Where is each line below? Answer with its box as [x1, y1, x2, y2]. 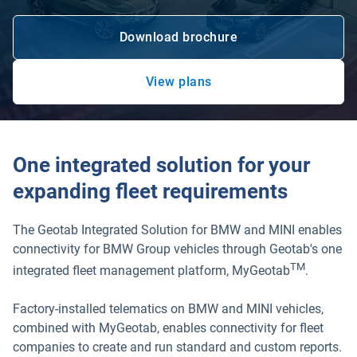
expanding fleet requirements [13, 179, 288, 203]
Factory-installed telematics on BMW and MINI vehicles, [13, 301, 324, 317]
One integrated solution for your [13, 153, 310, 177]
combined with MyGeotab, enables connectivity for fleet [13, 320, 324, 336]
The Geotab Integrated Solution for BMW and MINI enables [13, 222, 342, 237]
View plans [145, 74, 212, 89]
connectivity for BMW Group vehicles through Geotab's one [13, 241, 342, 257]
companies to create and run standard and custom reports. [13, 339, 342, 355]
